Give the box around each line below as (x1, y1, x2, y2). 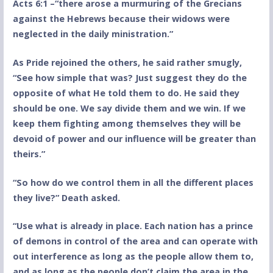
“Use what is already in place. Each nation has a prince (12, 220, 253, 232)
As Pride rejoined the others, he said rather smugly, (12, 57, 242, 69)
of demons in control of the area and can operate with (12, 235, 258, 247)
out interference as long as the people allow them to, (12, 250, 253, 263)
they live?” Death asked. (12, 191, 120, 204)
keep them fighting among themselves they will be (12, 118, 241, 130)
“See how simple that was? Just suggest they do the (12, 72, 247, 84)
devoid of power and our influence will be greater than (12, 133, 256, 145)
